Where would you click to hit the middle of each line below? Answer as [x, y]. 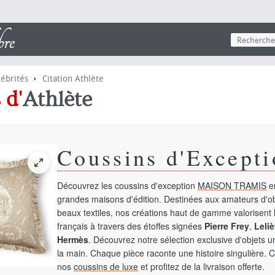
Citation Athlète [73, 79]
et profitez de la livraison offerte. [201, 266]
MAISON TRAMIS [232, 185]
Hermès [73, 239]
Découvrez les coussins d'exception [127, 185]
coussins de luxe [106, 266]
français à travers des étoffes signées [131, 226]
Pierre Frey [227, 226]
